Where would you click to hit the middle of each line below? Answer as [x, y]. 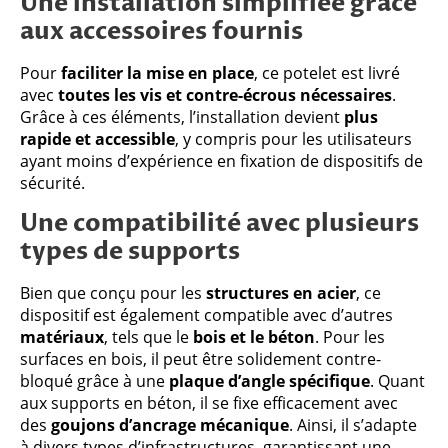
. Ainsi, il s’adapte [353, 424]
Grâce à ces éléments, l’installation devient [182, 116]
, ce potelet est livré [327, 72]
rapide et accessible [97, 138]
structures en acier [281, 292]
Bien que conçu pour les [113, 292]
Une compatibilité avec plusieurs [219, 223]
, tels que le [148, 336]
